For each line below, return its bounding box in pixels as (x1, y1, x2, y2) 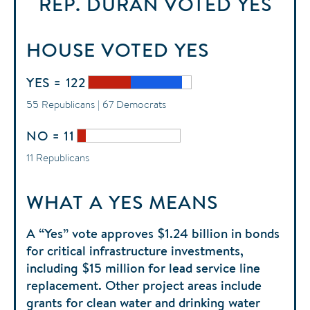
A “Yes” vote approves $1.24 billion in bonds (26, 224, 280, 242)
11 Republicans (26, 150, 89, 164)
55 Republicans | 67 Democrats (26, 97, 166, 111)
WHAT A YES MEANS (26, 188, 218, 215)
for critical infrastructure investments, (26, 241, 244, 259)
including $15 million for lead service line (26, 258, 260, 277)
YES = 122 (26, 73, 86, 91)
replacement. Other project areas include (26, 275, 262, 294)
